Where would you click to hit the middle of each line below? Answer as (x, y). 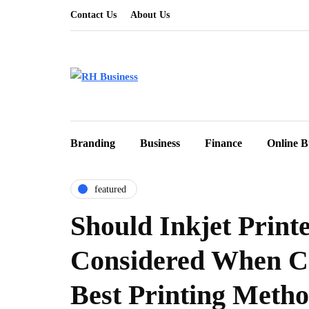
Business (160, 143)
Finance (223, 143)
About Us (150, 15)
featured (110, 189)
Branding (93, 143)
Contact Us (93, 15)
